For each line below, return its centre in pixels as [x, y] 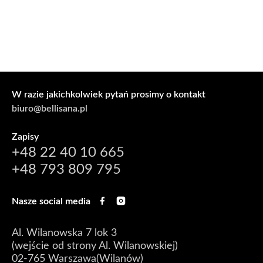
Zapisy [25, 137]
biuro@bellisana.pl [50, 109]
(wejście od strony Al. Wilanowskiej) [95, 246]
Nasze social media [51, 201]
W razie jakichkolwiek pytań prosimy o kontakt [109, 95]
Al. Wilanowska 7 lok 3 [64, 233]
